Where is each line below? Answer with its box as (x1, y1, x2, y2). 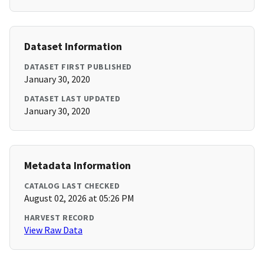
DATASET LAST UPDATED (24, 93, 120, 104)
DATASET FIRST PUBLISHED (24, 61, 132, 72)
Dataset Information (24, 39, 122, 54)
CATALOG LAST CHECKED (24, 180, 120, 192)
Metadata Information (24, 159, 131, 173)
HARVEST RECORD (24, 212, 94, 223)
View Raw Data (24, 224, 82, 236)
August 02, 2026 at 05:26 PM (24, 192, 134, 204)
